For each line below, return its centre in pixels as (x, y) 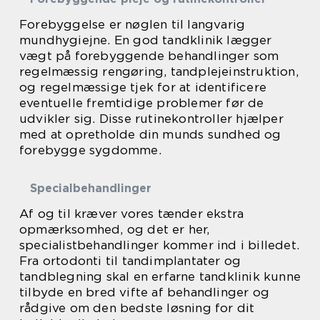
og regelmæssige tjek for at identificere (143, 87)
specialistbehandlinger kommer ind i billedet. (160, 245)
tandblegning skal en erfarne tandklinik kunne (160, 276)
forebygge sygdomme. (90, 150)
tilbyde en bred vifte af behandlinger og (145, 292)
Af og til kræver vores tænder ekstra (132, 214)
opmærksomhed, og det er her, (115, 229)
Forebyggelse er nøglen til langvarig (132, 24)
